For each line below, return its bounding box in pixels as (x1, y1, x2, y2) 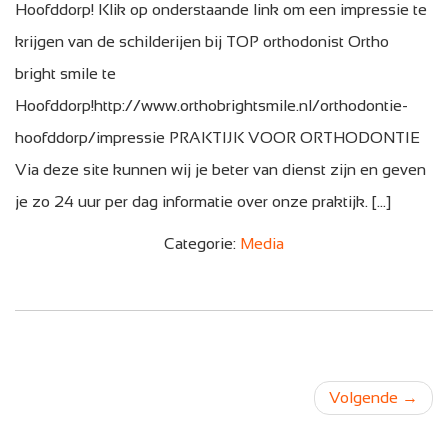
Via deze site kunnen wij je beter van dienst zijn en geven (15, 160, 426, 178)
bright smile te (15, 64, 116, 82)
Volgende (329, 388, 402, 406)
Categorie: (164, 234, 240, 252)
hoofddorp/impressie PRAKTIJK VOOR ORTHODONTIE (15, 128, 420, 146)
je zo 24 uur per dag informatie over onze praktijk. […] (15, 192, 391, 210)
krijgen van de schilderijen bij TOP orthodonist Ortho (15, 32, 389, 50)
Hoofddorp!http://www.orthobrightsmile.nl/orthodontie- (15, 96, 408, 114)
